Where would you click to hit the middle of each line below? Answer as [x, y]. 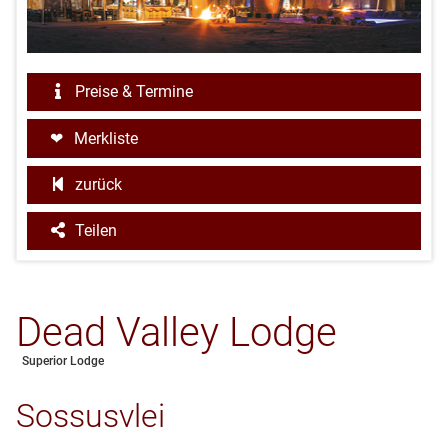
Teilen [94, 230]
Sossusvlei [90, 416]
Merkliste [106, 138]
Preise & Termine [132, 91]
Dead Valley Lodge [176, 332]
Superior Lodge [63, 361]
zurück [96, 184]
